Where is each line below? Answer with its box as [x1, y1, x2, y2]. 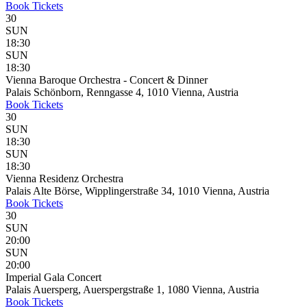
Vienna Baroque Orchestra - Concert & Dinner [5, 74, 208, 86]
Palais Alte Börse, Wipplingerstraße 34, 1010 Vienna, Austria [5, 185, 269, 197]
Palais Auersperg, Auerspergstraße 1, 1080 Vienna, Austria [5, 284, 259, 295]
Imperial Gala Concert [5, 271, 101, 283]
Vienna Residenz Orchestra [5, 173, 123, 184]
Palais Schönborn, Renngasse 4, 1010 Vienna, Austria [5, 86, 238, 98]
